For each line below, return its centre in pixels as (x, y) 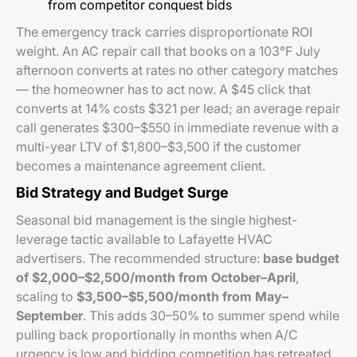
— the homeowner (72, 89)
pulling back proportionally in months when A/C (157, 335)
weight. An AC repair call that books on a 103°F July (168, 51)
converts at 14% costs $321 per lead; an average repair (178, 108)
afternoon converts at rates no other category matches (177, 70)
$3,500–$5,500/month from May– (182, 296)
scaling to (46, 296)
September (49, 316)
